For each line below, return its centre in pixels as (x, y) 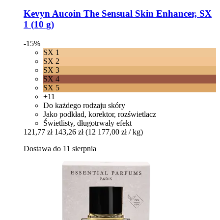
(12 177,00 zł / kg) (114, 132)
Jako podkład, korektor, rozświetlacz (100, 114)
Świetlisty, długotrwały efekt (87, 123)
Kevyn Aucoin (52, 14)
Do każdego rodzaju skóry (84, 105)
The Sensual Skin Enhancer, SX (146, 14)
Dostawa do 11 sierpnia (60, 148)
